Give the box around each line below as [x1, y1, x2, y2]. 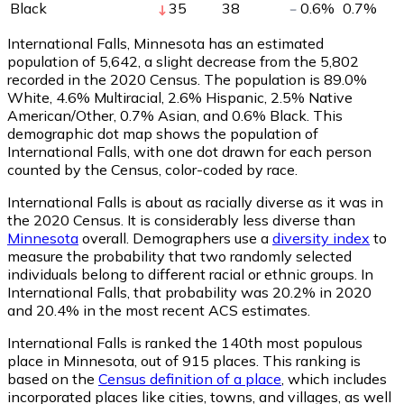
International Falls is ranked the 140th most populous [7, 333, 363, 352]
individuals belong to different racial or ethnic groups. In [7, 264, 373, 283]
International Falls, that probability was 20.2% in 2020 [7, 282, 372, 301]
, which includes [281, 369, 387, 388]
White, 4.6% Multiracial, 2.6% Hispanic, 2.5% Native [7, 87, 353, 106]
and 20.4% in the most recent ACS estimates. [7, 300, 310, 319]
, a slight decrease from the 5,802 [138, 51, 359, 70]
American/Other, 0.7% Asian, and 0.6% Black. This [7, 106, 343, 124]
